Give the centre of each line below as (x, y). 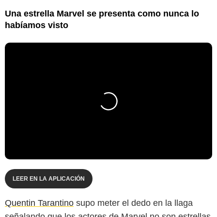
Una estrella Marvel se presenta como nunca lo (102, 13)
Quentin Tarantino (39, 203)
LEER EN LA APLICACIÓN (49, 178)
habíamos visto (37, 25)
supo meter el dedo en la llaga (133, 203)
